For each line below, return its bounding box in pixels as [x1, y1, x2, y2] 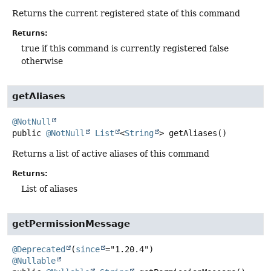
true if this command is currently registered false [21, 43, 229, 53]
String [125, 128, 154, 139]
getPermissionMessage [12, 218, 130, 230]
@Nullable [12, 256, 56, 266]
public [12, 128, 41, 139]
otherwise [21, 56, 63, 66]
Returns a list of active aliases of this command [12, 149, 209, 159]
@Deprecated [12, 244, 65, 255]
